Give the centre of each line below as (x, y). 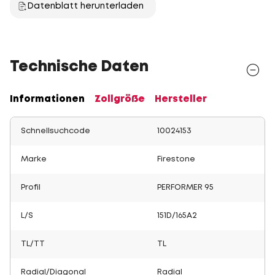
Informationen (47, 99)
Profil (31, 188)
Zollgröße (120, 99)
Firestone (176, 159)
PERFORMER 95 (185, 188)
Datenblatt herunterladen (85, 6)
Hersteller (181, 99)
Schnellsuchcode (56, 131)
